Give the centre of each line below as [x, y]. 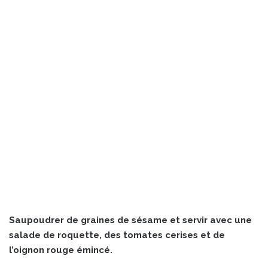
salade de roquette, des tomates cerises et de [117, 235]
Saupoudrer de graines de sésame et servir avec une [130, 220]
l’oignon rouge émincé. [61, 250]
